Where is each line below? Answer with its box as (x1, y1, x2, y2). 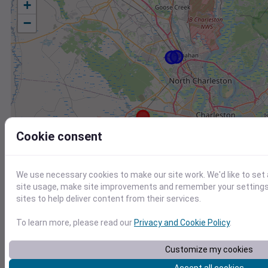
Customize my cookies (165, 245, 253, 254)
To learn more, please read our (16, 218, 134, 227)
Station (16, 241, 42, 250)
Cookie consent (16, 129, 102, 144)
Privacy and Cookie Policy (134, 218, 230, 227)
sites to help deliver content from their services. (16, 194, 201, 203)
